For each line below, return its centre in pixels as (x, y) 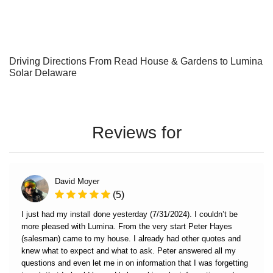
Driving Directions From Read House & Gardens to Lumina (136, 61)
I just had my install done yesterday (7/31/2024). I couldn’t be (129, 214)
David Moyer (77, 182)
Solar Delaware (43, 73)
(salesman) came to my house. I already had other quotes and (131, 239)
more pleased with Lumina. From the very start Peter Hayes (126, 227)
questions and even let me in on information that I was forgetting (134, 263)
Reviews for (136, 133)
